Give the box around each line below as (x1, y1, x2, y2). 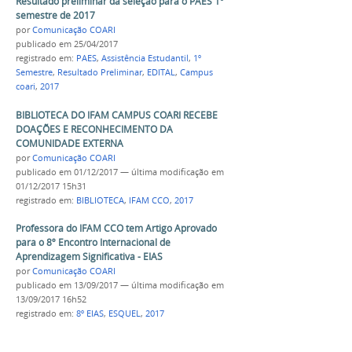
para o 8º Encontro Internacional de (16, 236, 170, 250)
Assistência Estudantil (101, 52, 189, 64)
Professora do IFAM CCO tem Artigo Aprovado (16, 222, 217, 236)
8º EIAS (76, 308, 104, 320)
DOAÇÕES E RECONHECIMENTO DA (16, 122, 173, 136)
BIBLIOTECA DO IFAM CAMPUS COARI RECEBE (16, 108, 218, 122)
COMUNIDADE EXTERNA (16, 136, 123, 150)
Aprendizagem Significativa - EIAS (16, 250, 163, 264)
